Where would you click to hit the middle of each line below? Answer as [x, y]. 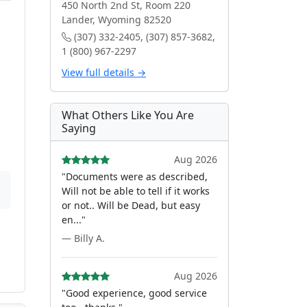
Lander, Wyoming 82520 [116, 20]
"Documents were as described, [135, 176]
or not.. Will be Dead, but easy [131, 205]
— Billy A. [83, 238]
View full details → [104, 72]
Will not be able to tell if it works [136, 191]
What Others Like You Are [128, 115]
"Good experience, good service [134, 293]
